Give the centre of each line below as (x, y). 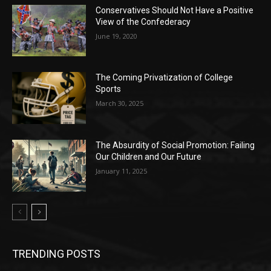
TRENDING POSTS (56, 253)
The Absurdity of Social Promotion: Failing (175, 145)
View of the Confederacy (143, 21)
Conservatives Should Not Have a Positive (175, 10)
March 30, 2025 (120, 103)
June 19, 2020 (117, 36)
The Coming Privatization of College (165, 78)
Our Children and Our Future (149, 157)
